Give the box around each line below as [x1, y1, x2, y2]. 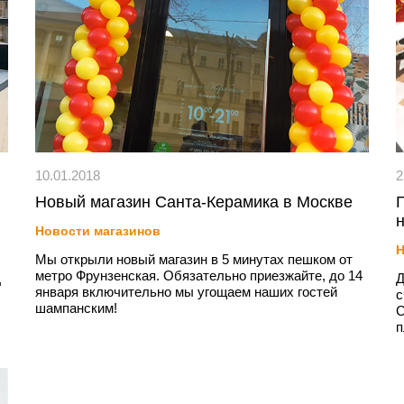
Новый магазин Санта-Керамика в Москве [35, 193, 353, 211]
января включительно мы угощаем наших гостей [35, 284, 337, 299]
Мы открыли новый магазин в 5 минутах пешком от [35, 252, 353, 267]
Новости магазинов [35, 224, 161, 238]
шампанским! [35, 300, 117, 316]
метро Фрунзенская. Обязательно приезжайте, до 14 [35, 268, 363, 283]
